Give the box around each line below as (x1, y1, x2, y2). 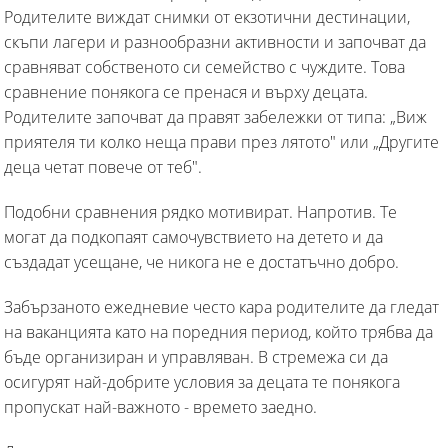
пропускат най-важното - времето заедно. (4, 395, 317, 418)
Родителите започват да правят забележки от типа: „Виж (4, 105, 427, 128)
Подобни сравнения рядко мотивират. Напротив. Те (4, 200, 397, 223)
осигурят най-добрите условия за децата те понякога (4, 370, 400, 393)
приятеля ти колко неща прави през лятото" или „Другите (4, 130, 439, 153)
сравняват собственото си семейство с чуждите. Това (4, 55, 405, 78)
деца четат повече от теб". (4, 155, 202, 178)
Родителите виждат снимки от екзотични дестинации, (4, 5, 410, 28)
